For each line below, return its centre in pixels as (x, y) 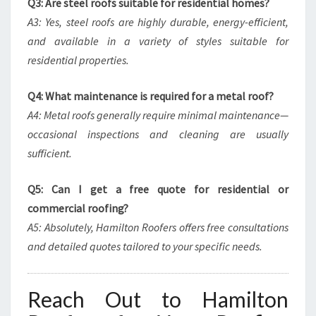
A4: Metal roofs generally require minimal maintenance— (158, 115)
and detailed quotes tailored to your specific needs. (145, 246)
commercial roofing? (78, 208)
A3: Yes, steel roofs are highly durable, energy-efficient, (158, 22)
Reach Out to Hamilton (158, 299)
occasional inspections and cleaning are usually (158, 134)
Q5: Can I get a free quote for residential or (158, 189)
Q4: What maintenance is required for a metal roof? (151, 96)
